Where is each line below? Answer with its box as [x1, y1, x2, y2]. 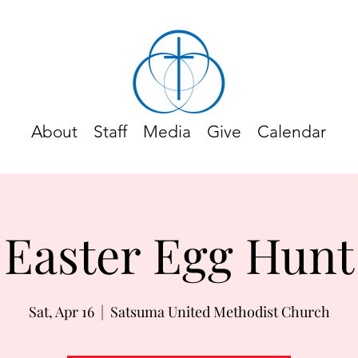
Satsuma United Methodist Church [109, 302, 330, 321]
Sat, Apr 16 [28, 302, 94, 321]
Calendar [257, 121, 327, 141]
